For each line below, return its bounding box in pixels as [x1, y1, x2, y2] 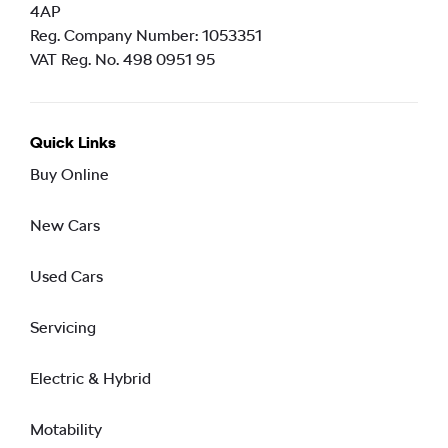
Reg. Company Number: [30, 25, 198, 45]
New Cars [30, 215, 100, 235]
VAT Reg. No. [30, 49, 119, 69]
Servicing [30, 317, 96, 337]
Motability [30, 419, 102, 439]
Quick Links [30, 132, 116, 152]
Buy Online [30, 164, 109, 184]
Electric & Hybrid [30, 368, 151, 388]
